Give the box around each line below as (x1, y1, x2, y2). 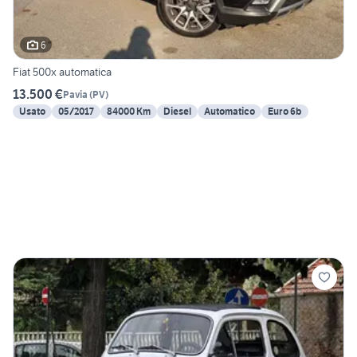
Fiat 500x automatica (13, 65, 112, 80)
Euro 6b (268, 105, 302, 118)
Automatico (204, 105, 255, 118)
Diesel (163, 105, 191, 118)
